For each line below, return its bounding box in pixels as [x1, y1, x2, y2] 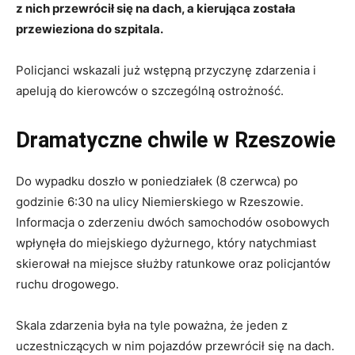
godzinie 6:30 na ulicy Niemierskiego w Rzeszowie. [16, 194, 303, 210]
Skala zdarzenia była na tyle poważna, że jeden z [16, 318, 288, 334]
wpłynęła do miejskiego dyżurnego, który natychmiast [16, 235, 316, 251]
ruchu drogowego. [16, 277, 119, 292]
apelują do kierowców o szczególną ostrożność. [16, 83, 284, 99]
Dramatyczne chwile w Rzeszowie [16, 128, 335, 154]
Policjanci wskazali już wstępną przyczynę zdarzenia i [16, 63, 316, 78]
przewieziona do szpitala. [16, 21, 163, 37]
